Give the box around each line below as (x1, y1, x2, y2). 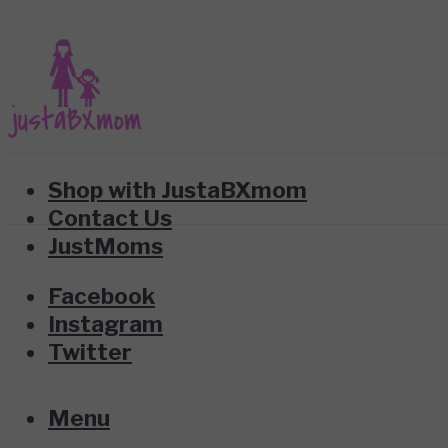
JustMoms (48, 231, 163, 260)
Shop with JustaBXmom (48, 175, 307, 204)
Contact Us (48, 203, 172, 232)
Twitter (48, 338, 132, 367)
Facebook (48, 282, 155, 311)
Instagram (48, 310, 163, 339)
